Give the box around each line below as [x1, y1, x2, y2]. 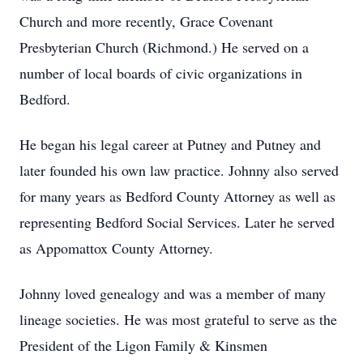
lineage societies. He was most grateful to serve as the [19, 310, 337, 329]
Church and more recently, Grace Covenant [19, 11, 273, 31]
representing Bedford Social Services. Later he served [19, 212, 335, 232]
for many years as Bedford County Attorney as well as [19, 186, 335, 206]
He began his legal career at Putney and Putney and [19, 135, 321, 154]
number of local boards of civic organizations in [19, 63, 302, 83]
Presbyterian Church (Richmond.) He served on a [19, 37, 309, 57]
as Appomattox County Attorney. [19, 238, 213, 258]
